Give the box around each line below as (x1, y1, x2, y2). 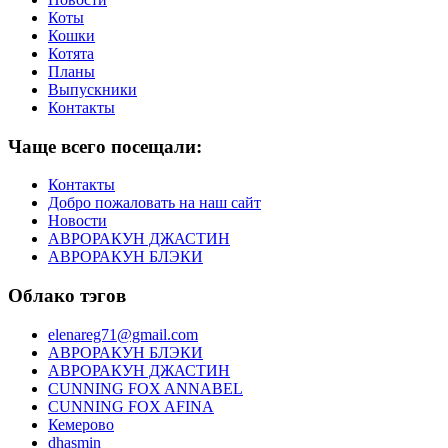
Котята (48, 44, 94, 62)
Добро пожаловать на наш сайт (48, 194, 261, 212)
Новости (48, 212, 107, 230)
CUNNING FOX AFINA (48, 397, 214, 415)
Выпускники (48, 80, 137, 98)
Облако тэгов (8, 285, 126, 307)
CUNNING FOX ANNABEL (48, 379, 243, 397)
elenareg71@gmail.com (48, 325, 198, 343)
